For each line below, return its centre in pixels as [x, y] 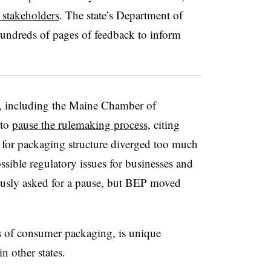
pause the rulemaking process [80, 124]
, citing [163, 124]
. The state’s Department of [121, 15]
